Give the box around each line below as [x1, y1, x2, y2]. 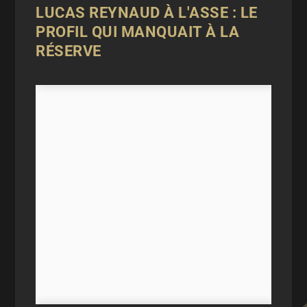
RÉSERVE [36, 42, 101, 60]
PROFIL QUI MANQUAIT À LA [36, 23, 240, 40]
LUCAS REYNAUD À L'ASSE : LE [36, 3, 258, 21]
